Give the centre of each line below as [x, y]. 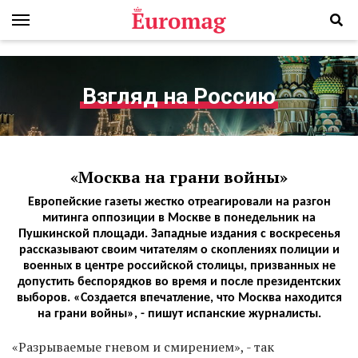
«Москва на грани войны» [179, 177]
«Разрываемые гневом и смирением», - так [143, 347]
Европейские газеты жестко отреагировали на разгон [179, 202]
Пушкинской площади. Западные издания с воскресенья [179, 234]
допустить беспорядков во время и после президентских [179, 282]
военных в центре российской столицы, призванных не [179, 266]
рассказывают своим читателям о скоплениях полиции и [179, 250]
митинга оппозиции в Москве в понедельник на [179, 218]
